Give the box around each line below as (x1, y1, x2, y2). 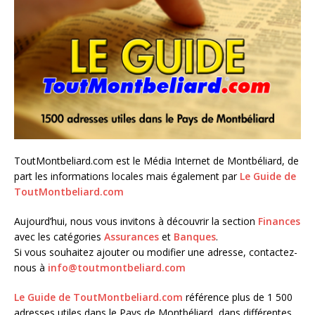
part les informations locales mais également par (14, 169, 240, 183)
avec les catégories (14, 229, 104, 243)
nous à (14, 260, 48, 274)
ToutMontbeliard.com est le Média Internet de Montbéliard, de (14, 153, 299, 167)
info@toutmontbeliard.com (48, 260, 186, 274)
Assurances (104, 229, 159, 243)
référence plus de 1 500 (183, 290, 292, 304)
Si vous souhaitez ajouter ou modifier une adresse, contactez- (14, 245, 297, 259)
